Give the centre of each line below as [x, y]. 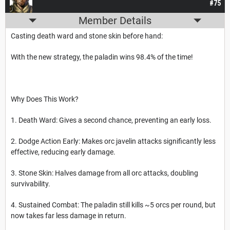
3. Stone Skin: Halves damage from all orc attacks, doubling [104, 173]
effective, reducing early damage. [63, 152]
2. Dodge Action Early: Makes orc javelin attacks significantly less [113, 141]
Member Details [115, 21]
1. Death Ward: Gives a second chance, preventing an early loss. [111, 120]
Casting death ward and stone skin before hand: [87, 36]
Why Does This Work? [45, 99]
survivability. [31, 184]
